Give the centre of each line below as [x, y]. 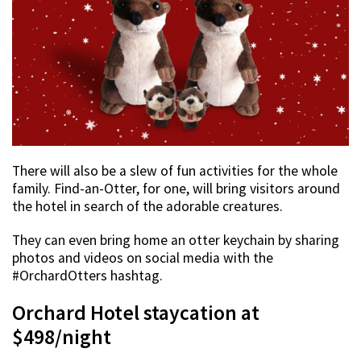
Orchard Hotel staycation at [136, 313]
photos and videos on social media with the [143, 258]
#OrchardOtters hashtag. [87, 276]
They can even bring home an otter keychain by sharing [176, 241]
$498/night [62, 337]
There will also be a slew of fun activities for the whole [175, 171]
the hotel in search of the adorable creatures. [147, 207]
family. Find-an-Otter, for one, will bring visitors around [176, 189]
